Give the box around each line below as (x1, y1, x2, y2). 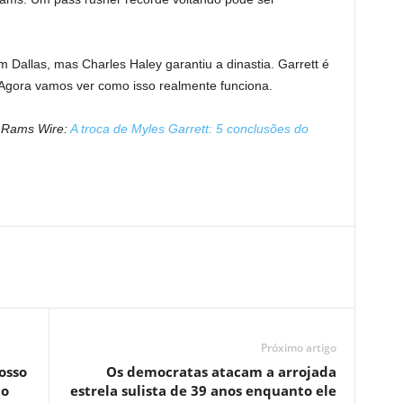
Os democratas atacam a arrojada (105, 363, 336, 381)
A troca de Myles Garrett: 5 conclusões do (69, 121, 309, 136)
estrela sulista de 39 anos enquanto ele (69, 381, 336, 399)
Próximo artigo (260, 340, 336, 355)
